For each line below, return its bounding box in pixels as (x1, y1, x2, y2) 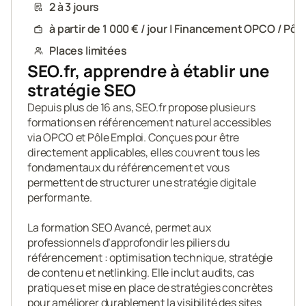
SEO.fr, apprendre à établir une (27, 59, 269, 82)
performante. (27, 190, 93, 205)
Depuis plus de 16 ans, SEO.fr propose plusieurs (27, 100, 255, 115)
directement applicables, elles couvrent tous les (27, 145, 260, 160)
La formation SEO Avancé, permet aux (27, 220, 211, 235)
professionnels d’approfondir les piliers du (27, 235, 231, 250)
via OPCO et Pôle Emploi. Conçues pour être (27, 130, 240, 145)
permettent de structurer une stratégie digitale (27, 175, 256, 190)
